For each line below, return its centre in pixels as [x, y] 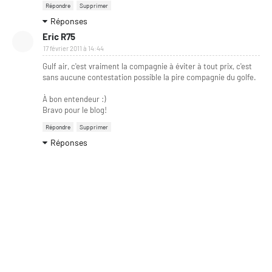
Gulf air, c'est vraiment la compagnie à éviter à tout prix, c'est [147, 66]
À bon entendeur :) [74, 99]
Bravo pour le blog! [75, 110]
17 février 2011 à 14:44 [73, 48]
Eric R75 [59, 36]
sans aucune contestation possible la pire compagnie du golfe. [149, 77]
